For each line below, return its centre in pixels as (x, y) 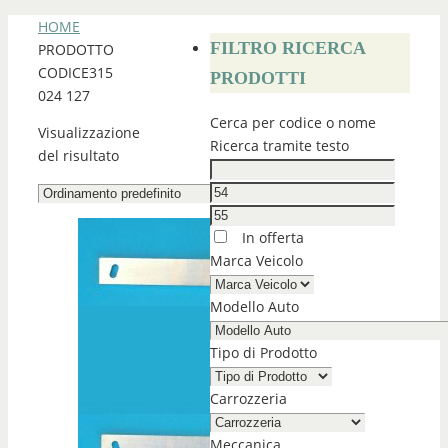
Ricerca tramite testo (279, 145)
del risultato (78, 155)
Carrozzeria (248, 398)
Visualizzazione (89, 132)
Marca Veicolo (256, 260)
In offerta (271, 237)
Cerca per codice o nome (293, 122)
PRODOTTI (258, 78)
